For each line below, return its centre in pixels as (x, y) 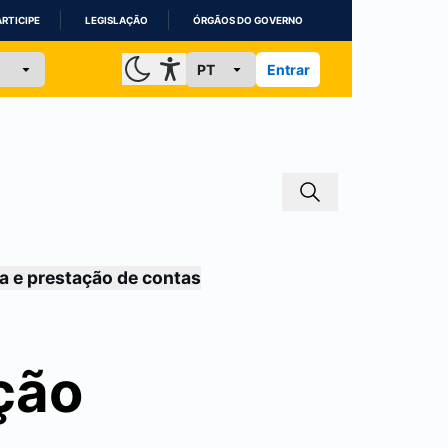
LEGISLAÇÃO (116, 20)
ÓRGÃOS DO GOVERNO (248, 20)
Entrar (288, 69)
